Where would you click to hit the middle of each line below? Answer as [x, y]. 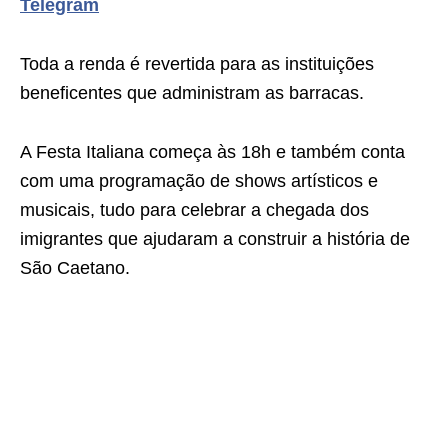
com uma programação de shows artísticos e [199, 181]
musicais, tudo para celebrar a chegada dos [194, 210]
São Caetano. [75, 268]
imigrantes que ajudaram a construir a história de [215, 239]
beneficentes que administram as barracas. [192, 93]
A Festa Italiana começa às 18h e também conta [212, 152]
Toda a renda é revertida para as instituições [197, 64]
